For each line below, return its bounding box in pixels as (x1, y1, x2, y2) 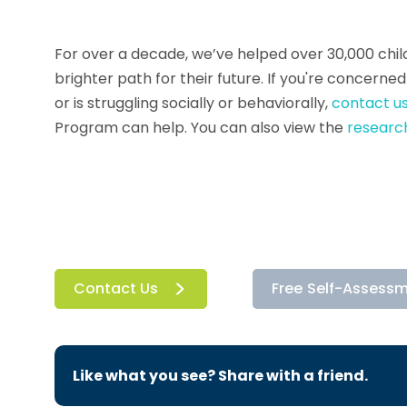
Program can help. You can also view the (55, 117, 347, 138)
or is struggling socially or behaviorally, (55, 93, 332, 114)
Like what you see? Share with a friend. (73, 365, 368, 386)
